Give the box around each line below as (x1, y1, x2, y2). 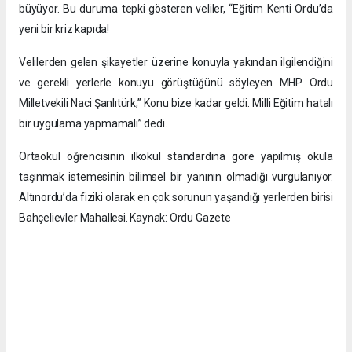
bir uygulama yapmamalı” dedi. (19, 117, 167, 130)
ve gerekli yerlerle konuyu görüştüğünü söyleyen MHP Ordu (19, 76, 333, 90)
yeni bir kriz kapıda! (19, 23, 109, 36)
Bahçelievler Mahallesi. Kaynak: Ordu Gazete (19, 211, 231, 225)
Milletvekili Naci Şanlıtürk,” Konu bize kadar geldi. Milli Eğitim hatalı (19, 97, 333, 110)
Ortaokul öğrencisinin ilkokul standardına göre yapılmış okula (19, 150, 333, 163)
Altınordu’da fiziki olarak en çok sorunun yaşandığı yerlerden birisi (19, 191, 333, 204)
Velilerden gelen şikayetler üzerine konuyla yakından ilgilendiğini (19, 56, 333, 69)
